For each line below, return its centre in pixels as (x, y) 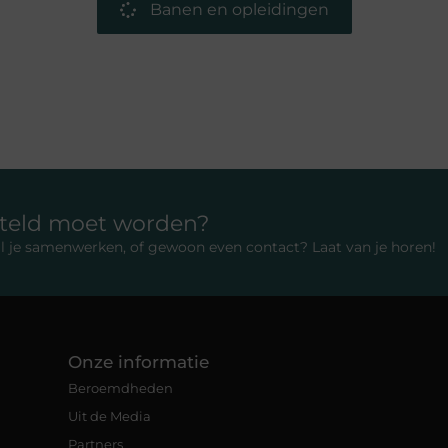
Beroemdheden (120, 388)
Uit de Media (109, 416)
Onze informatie (138, 362)
